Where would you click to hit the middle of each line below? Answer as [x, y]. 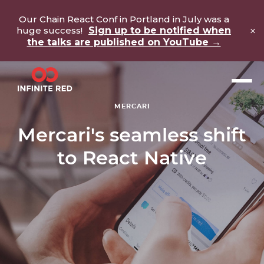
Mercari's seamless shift [132, 135]
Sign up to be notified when [160, 30]
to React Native [132, 158]
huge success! [51, 30]
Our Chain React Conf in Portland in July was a [124, 19]
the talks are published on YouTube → [124, 42]
